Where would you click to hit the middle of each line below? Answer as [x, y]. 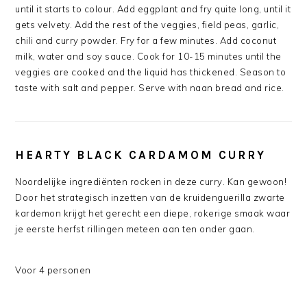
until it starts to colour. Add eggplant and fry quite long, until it [153, 9]
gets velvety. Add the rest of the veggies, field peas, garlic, [147, 25]
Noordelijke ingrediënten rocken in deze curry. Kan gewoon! [151, 182]
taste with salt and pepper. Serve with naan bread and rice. [150, 88]
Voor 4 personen [53, 270]
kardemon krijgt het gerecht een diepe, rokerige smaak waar [153, 213]
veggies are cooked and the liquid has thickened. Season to [151, 72]
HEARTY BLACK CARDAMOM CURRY [141, 155]
